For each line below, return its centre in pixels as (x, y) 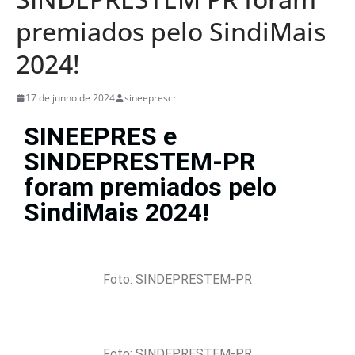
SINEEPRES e (100, 136)
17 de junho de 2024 (70, 98)
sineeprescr (151, 98)
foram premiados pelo (150, 187)
